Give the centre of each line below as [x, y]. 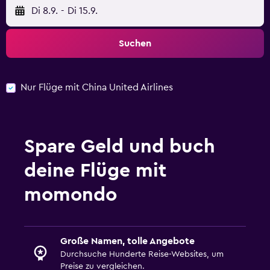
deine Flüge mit [95, 170]
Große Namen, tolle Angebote [127, 241]
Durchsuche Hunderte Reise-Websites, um [142, 254]
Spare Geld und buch [120, 146]
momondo [71, 194]
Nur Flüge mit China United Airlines [97, 87]
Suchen [135, 43]
